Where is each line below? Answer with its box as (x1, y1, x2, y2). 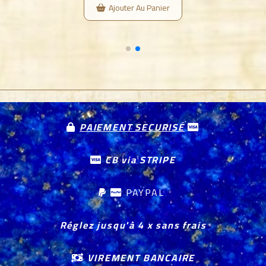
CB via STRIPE (102, 151, 176, 169)
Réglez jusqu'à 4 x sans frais (59, 216, 207, 235)
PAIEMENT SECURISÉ (80, 118, 185, 137)
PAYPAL (125, 183, 164, 202)
